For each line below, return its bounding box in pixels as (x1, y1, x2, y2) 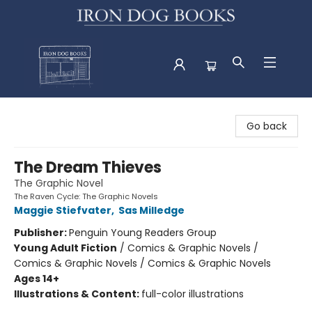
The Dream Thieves (14, 156, 162, 178)
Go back (247, 118, 287, 133)
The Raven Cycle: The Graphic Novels (14, 190, 158, 202)
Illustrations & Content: (14, 286, 141, 301)
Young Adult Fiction (14, 240, 117, 255)
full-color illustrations (141, 286, 244, 301)
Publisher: (14, 225, 69, 240)
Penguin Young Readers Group (69, 225, 217, 240)
